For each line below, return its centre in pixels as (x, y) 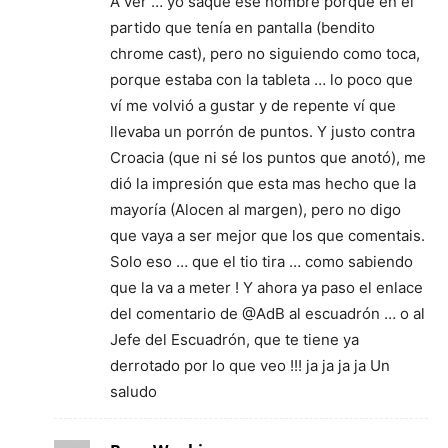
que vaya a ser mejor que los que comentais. (267, 235)
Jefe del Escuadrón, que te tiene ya (234, 339)
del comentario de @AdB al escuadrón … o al (267, 313)
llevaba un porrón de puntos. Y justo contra (262, 131)
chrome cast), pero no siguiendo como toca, (265, 53)
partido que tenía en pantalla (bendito (242, 27)
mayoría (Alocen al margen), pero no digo (255, 209)
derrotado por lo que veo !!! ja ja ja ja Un (250, 365)
